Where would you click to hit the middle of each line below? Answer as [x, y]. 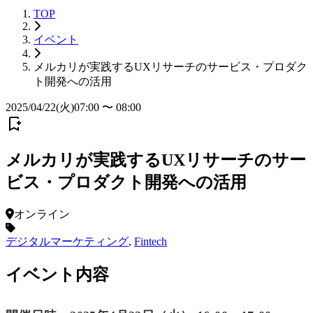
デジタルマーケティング [67, 242]
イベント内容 [57, 275]
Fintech [151, 242]
